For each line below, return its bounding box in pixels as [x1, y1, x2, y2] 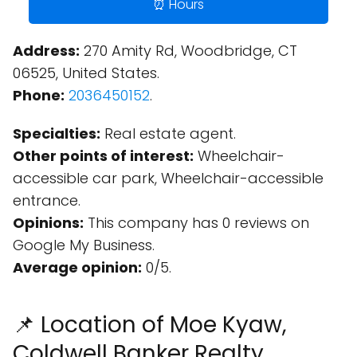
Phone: [13, 85, 65, 105]
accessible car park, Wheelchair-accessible [13, 168, 324, 188]
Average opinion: [13, 257, 142, 277]
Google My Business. [13, 235, 155, 255]
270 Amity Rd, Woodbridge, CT [80, 41, 297, 61]
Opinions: [13, 213, 84, 233]
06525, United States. [13, 63, 159, 83]
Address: [13, 41, 80, 61]
